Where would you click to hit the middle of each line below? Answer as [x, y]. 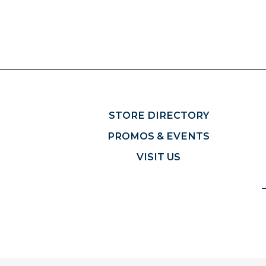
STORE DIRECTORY [159, 115]
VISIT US [159, 156]
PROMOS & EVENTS [159, 136]
